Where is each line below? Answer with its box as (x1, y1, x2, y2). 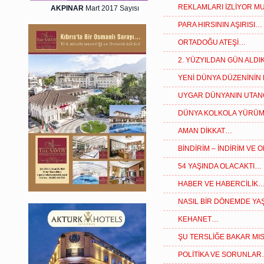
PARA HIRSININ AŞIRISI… (178, 21, 262, 29)
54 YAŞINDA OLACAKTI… (178, 162, 262, 170)
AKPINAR (51, 4, 85, 12)
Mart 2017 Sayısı (85, 4, 139, 12)
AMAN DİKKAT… (178, 127, 232, 135)
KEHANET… (178, 215, 219, 223)
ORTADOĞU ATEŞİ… (178, 38, 246, 47)
